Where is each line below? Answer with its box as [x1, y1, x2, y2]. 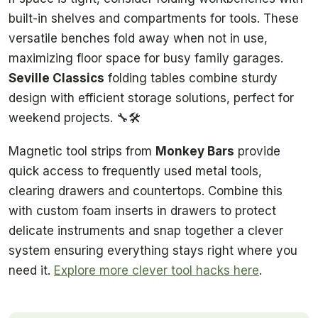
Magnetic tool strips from [9, 144, 155, 159]
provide [234, 144, 280, 159]
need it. [9, 263, 54, 278]
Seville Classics [9, 70, 104, 85]
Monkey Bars [155, 144, 234, 159]
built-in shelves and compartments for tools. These [9, 11, 299, 26]
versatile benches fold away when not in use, [9, 31, 268, 45]
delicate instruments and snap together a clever [9, 224, 283, 238]
